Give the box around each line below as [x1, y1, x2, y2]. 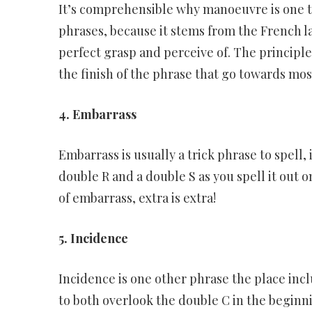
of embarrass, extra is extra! [58, 189, 216, 207]
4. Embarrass [58, 106, 136, 123]
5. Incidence [58, 230, 128, 247]
